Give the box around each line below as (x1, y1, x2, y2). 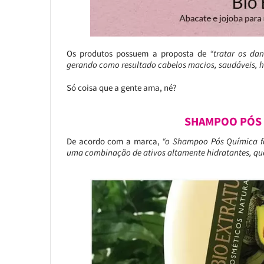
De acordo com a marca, (66, 136, 163, 147)
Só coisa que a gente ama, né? (66, 82, 176, 94)
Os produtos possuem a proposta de (66, 48, 210, 60)
